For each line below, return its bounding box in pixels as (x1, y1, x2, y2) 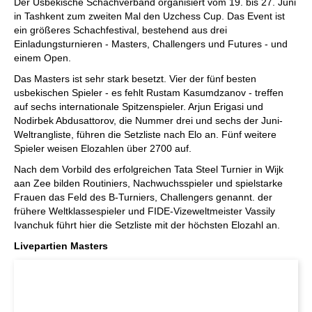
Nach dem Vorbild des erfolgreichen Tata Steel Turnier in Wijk (14, 164, 283, 175)
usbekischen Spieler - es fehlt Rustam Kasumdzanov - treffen (14, 87, 283, 98)
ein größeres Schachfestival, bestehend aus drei (14, 24, 227, 36)
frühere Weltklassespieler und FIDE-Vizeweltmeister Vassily (14, 205, 275, 217)
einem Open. (14, 52, 74, 63)
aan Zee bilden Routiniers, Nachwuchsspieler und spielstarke (14, 178, 283, 189)
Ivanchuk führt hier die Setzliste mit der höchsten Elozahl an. (14, 219, 283, 231)
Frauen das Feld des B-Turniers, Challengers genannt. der (14, 192, 272, 203)
